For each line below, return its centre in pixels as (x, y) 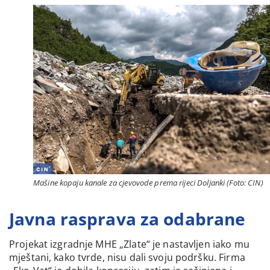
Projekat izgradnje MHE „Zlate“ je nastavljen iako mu (129, 244)
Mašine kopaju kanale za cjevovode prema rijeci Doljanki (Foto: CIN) (148, 182)
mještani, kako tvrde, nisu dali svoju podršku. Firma (127, 257)
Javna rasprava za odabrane (127, 218)
